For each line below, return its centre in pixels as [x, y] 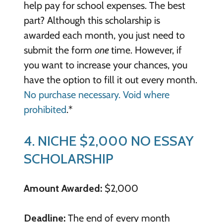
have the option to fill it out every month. [110, 80]
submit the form [59, 50]
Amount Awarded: [63, 189]
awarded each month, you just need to [104, 35]
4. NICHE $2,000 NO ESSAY [109, 140]
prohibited [45, 109]
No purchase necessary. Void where [96, 94]
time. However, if [146, 50]
